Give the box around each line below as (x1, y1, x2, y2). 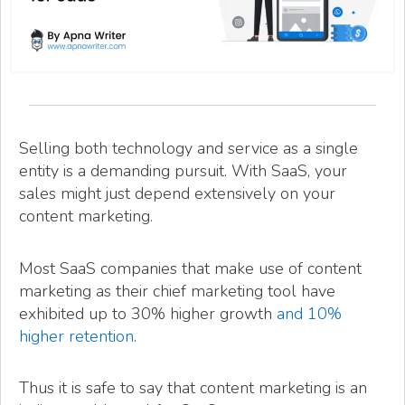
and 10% (277, 302, 342, 325)
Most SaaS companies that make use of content (19, 257, 362, 279)
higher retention (19, 325, 134, 347)
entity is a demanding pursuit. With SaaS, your (19, 160, 347, 183)
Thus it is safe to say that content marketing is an (19, 376, 367, 399)
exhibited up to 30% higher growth (19, 302, 277, 325)
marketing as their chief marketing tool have (19, 279, 335, 302)
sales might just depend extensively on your (19, 183, 335, 205)
